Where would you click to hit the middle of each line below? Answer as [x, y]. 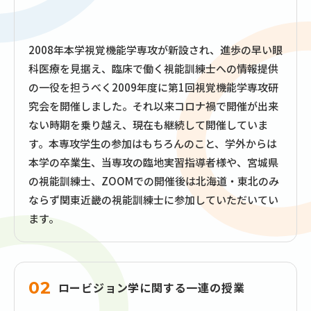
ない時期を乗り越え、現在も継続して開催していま [148, 125]
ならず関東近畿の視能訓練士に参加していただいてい [153, 200]
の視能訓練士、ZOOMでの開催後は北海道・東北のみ [154, 181]
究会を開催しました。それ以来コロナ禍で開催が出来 [153, 106]
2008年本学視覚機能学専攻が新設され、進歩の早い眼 [155, 50]
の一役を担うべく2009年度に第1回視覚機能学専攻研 [153, 87]
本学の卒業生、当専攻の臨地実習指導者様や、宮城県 [153, 162]
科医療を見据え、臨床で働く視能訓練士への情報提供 [153, 69]
